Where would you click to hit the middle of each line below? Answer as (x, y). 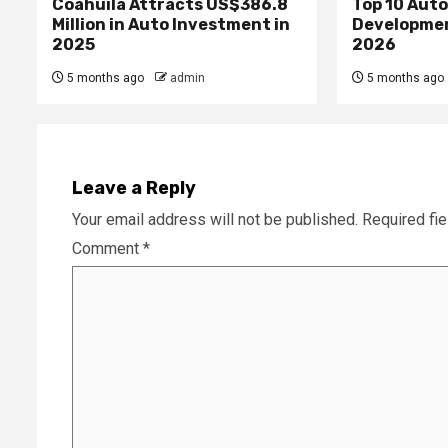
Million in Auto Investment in (171, 24)
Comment (107, 248)
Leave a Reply (134, 187)
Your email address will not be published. (215, 219)
